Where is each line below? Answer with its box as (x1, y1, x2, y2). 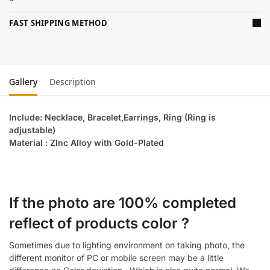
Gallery (9, 75, 37, 87)
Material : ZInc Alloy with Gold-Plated (9, 137, 164, 148)
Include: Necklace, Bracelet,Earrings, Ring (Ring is (9, 111, 216, 122)
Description (49, 75, 96, 87)
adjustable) (9, 124, 55, 135)
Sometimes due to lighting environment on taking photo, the (9, 239, 245, 250)
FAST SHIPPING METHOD (9, 17, 107, 28)
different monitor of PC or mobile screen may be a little (9, 252, 224, 263)
